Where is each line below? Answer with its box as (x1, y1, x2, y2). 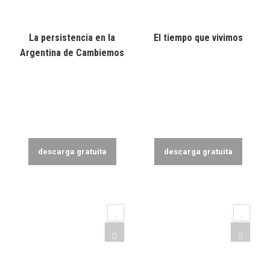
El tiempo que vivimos (153, 32, 243, 43)
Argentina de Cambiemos (20, 47, 124, 58)
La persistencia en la (29, 32, 115, 43)
